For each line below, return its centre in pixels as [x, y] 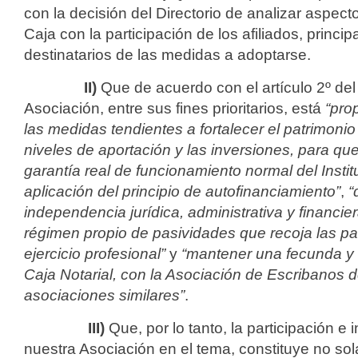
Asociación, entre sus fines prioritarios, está [175, 108]
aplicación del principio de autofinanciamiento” [182, 191]
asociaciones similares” [104, 295]
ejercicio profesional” [95, 254]
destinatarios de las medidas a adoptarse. [167, 55]
